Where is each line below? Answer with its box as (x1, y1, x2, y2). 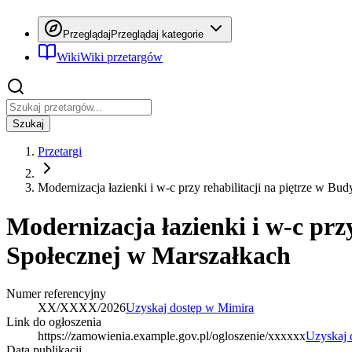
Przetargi (38, 145, 82, 159)
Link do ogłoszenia (6, 315, 101, 329)
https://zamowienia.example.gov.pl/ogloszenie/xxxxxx (38, 329, 306, 343)
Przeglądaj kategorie (111, 28, 203, 41)
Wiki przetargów (80, 50, 163, 64)
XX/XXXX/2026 (38, 301, 126, 315)
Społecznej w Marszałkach (6, 240, 291, 269)
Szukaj (13, 118, 44, 130)
